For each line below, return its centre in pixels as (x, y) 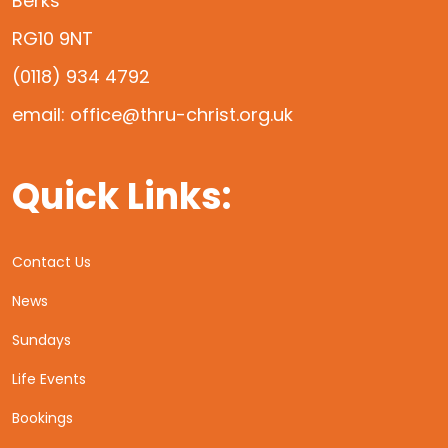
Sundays (41, 340)
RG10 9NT (52, 39)
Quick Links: (121, 197)
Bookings (42, 418)
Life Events (49, 379)
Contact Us (51, 262)
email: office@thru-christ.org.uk (152, 115)
